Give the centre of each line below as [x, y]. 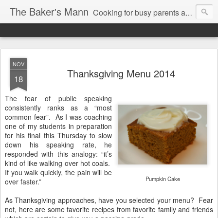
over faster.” [23, 182]
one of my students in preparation [58, 126]
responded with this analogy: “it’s [58, 154]
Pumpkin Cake [163, 179]
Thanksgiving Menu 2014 [121, 73]
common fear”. [28, 117]
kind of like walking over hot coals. [57, 163]
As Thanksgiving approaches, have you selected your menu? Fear [109, 200]
